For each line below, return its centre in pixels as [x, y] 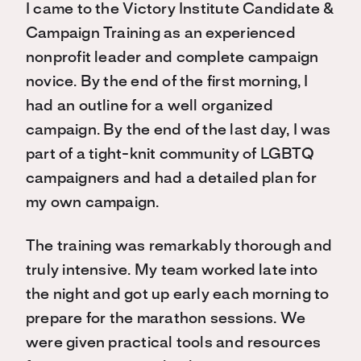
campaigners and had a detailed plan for [171, 179]
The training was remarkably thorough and [179, 247]
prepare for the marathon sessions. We [166, 320]
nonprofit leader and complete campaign [172, 58]
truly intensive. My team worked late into [172, 271]
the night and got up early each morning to [178, 295]
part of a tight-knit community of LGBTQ [170, 155]
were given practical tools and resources [174, 344]
